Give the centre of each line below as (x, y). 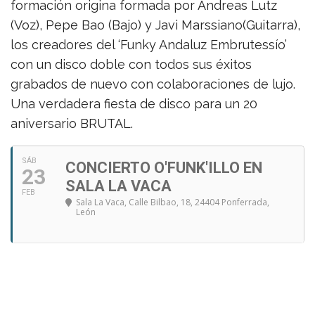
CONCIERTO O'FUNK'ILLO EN (164, 168)
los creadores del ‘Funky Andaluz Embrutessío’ (149, 45)
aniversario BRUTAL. (72, 123)
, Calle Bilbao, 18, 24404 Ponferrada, (197, 202)
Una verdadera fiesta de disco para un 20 (134, 104)
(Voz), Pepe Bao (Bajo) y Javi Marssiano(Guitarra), (155, 25)
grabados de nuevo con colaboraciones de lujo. (153, 84)
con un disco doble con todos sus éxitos (131, 64)
